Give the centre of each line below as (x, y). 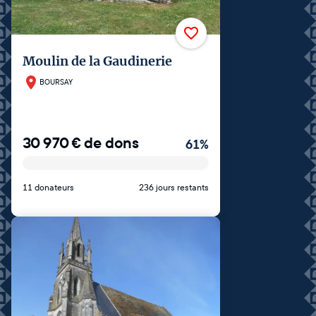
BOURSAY (56, 83)
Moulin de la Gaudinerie (97, 61)
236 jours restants (174, 187)
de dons (111, 143)
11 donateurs (48, 187)
